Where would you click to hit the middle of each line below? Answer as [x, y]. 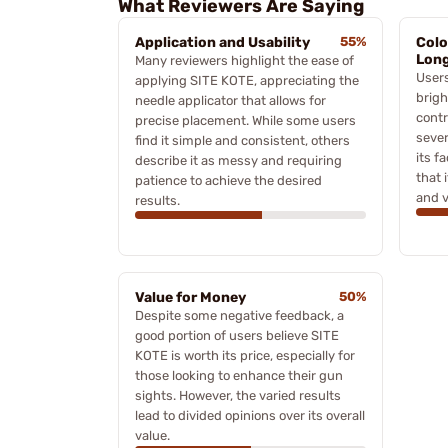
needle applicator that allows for [230, 100]
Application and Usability [222, 42]
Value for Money [190, 297]
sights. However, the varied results [238, 395]
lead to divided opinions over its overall [250, 415]
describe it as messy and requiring [238, 160]
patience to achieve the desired [228, 180]
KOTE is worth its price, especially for [245, 355]
